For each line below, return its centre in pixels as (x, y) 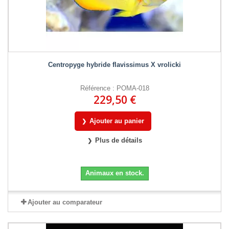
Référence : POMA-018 (114, 88)
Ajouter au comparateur (65, 202)
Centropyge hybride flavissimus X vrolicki (114, 64)
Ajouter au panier (117, 121)
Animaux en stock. (114, 173)
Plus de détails (118, 140)
